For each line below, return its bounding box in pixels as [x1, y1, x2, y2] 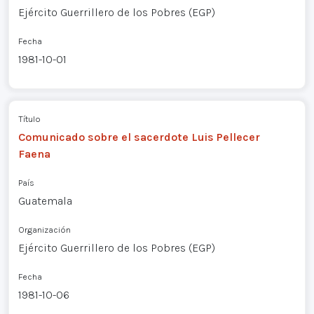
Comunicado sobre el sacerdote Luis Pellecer [18, 130, 260, 144]
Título [18, 113, 41, 124]
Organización [18, 224, 71, 235]
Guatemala [18, 193, 72, 207]
